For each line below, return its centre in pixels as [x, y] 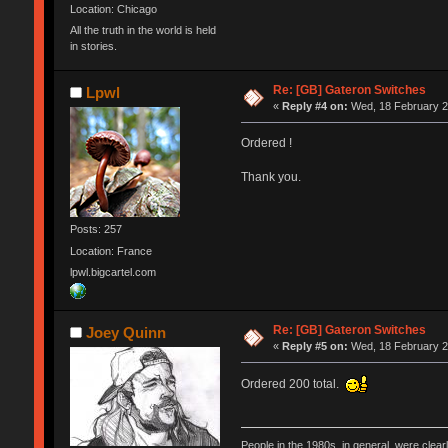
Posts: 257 [95, 229]
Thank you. [270, 177]
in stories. [93, 46]
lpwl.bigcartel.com [112, 271]
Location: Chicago [113, 8]
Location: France [110, 250]
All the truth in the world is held [142, 30]
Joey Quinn [126, 333]
